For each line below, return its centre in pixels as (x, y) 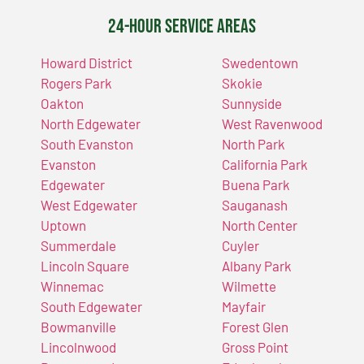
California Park (264, 164)
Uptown (63, 225)
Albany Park (256, 265)
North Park (253, 143)
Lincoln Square (85, 265)
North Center (259, 225)
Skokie (242, 82)
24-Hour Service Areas (182, 26)
